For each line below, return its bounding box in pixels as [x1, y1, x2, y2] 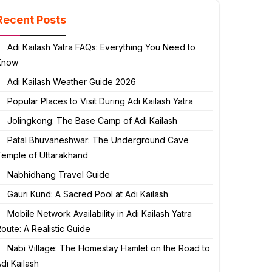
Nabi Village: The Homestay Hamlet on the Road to [7, 243, 210, 254]
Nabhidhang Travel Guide [7, 169, 110, 180]
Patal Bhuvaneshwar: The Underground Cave [7, 135, 189, 146]
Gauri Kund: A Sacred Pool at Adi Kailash [7, 189, 168, 200]
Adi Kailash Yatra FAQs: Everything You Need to [7, 42, 195, 53]
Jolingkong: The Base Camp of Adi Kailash [7, 115, 177, 126]
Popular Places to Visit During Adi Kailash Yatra [7, 96, 193, 107]
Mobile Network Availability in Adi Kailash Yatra [7, 208, 192, 219]
